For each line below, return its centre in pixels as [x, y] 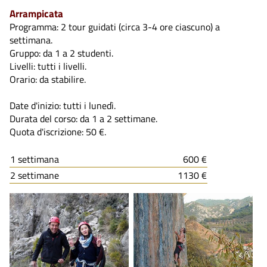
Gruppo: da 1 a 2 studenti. [61, 53]
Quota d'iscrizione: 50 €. [58, 131]
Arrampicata [36, 13]
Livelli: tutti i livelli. [48, 66]
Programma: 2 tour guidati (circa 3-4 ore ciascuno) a [115, 27]
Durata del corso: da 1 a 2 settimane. [83, 118]
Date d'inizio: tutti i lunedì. [63, 105]
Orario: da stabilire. [48, 79]
